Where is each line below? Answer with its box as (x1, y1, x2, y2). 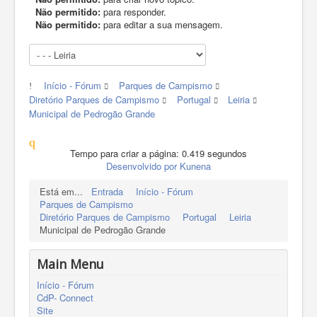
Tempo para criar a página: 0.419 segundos (70, 146, 247, 160)
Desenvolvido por (106, 158, 177, 173)
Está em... (40, 184, 88, 198)
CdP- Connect (37, 290, 93, 304)
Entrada (91, 184, 123, 198)
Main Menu (37, 255, 104, 272)
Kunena (180, 158, 211, 173)
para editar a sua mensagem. (100, 17, 223, 31)
